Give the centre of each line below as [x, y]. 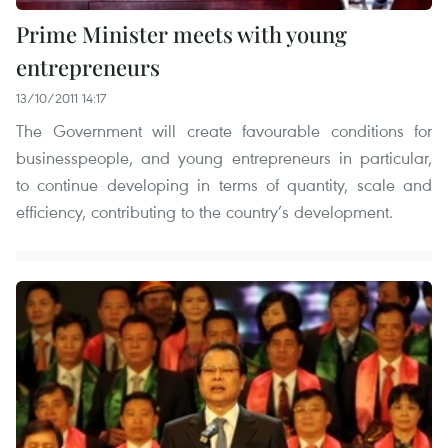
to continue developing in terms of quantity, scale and [224, 184]
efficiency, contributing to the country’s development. [204, 211]
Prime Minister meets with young [181, 33]
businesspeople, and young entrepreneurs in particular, [224, 157]
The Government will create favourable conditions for [224, 130]
